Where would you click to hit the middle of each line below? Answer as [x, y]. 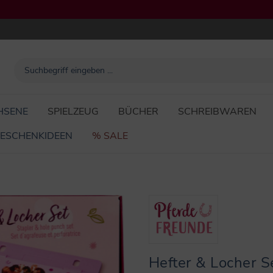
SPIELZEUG [73, 112]
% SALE [110, 136]
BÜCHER [138, 112]
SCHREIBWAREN [217, 112]
